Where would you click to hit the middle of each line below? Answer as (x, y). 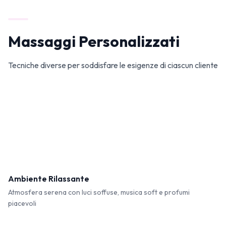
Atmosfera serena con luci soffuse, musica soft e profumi (99, 192)
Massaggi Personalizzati (94, 41)
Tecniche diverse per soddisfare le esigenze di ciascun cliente (113, 65)
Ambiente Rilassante (49, 179)
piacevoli (22, 203)
